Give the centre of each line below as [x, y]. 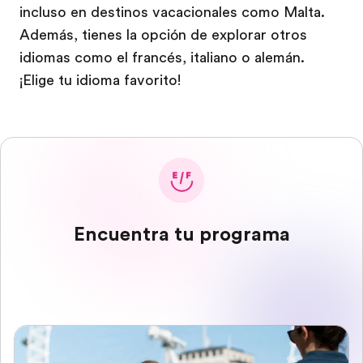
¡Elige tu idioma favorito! [100, 80]
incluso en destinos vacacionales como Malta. [172, 12]
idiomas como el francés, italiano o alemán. [162, 58]
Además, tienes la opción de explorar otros [163, 35]
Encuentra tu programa [181, 234]
